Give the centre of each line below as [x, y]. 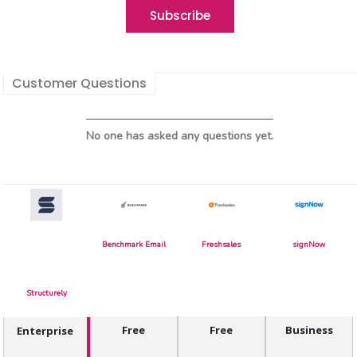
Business [309, 330]
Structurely [46, 293]
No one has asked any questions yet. [180, 135]
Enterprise [45, 330]
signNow [309, 244]
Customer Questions [79, 83]
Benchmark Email [133, 244]
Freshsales [222, 244]
